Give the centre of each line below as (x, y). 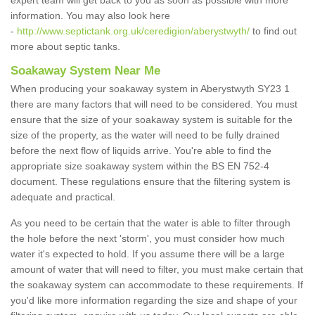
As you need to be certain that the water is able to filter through (150, 223)
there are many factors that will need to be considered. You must (154, 104)
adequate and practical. (63, 197)
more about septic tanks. (67, 47)
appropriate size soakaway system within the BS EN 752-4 (140, 166)
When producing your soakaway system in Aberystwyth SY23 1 (150, 89)
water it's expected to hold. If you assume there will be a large (148, 254)
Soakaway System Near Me (85, 71)
